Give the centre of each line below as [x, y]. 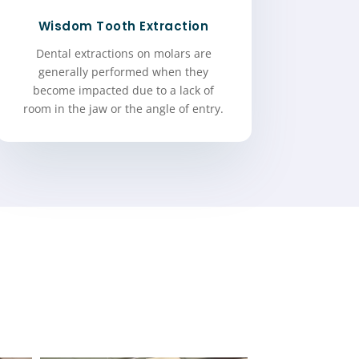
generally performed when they [124, 71]
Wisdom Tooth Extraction [123, 26]
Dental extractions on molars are [123, 53]
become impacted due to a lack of [124, 90]
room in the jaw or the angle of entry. [124, 108]
